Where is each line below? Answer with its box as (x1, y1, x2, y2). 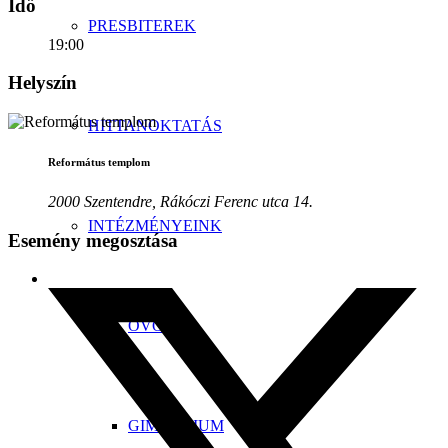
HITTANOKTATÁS (88, 117, 222, 134)
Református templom (48, 156, 150, 168)
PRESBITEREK (88, 17, 196, 34)
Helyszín (8, 72, 77, 94)
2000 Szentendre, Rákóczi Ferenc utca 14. (48, 192, 313, 210)
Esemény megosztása (8, 229, 178, 251)
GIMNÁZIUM (128, 417, 224, 434)
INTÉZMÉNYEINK (88, 217, 222, 234)
